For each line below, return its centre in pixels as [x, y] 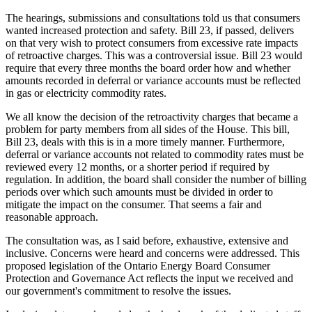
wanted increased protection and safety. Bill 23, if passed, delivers [150, 30]
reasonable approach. [52, 217]
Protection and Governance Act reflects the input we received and [149, 278]
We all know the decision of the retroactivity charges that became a [152, 116]
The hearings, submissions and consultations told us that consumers [153, 17]
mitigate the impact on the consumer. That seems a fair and [134, 204]
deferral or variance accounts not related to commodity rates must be [155, 154]
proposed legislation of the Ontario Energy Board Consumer [138, 265]
